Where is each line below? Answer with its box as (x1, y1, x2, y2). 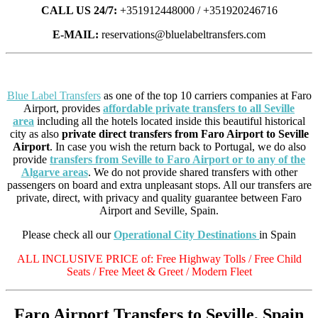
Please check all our (22, 228, 114, 241)
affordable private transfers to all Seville (103, 102, 295, 114)
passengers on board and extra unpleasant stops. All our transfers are (6, 178, 312, 191)
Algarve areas (21, 165, 88, 178)
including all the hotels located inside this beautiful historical (34, 114, 305, 127)
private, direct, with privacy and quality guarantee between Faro (16, 191, 302, 204)
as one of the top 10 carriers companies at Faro (100, 89, 312, 102)
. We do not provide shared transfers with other (87, 165, 297, 178)
